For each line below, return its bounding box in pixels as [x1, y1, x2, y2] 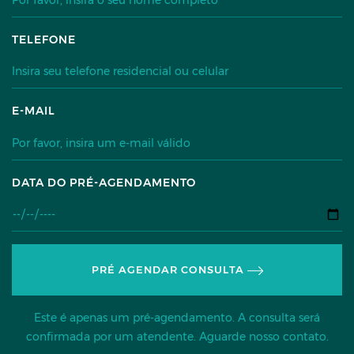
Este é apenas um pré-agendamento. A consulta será [34, 311, 320, 326]
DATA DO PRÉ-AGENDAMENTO [12, 175, 196, 190]
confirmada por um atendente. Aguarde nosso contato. [25, 330, 329, 345]
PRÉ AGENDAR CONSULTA [91, 264, 247, 277]
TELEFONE [12, 32, 76, 47]
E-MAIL [12, 104, 55, 119]
